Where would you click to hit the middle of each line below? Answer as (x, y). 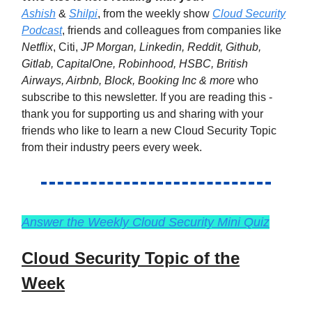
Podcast (42, 30)
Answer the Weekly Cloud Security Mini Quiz (146, 222)
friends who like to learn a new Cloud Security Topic (149, 131)
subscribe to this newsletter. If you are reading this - (147, 97)
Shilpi (83, 14)
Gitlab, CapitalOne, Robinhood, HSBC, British (135, 64)
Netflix (37, 47)
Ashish (39, 14)
